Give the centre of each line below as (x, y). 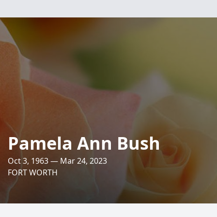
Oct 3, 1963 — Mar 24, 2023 (57, 161)
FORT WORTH (33, 172)
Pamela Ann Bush (84, 143)
